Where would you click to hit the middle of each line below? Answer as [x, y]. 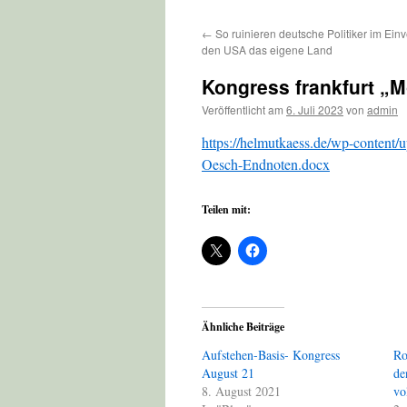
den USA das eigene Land [267, 50]
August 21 [228, 373]
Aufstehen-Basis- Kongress [271, 355]
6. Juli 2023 [315, 109]
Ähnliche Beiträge [243, 327]
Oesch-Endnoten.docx [266, 164]
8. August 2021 [241, 391]
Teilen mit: [226, 209]
